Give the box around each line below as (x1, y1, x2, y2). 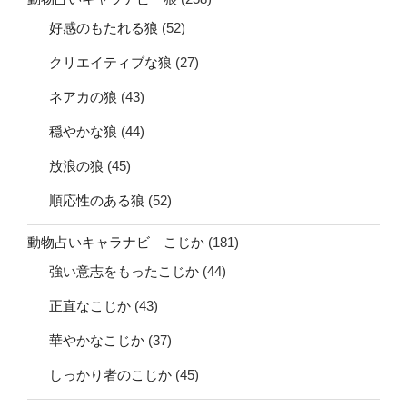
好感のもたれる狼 (49, 19, 158, 35)
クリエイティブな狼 (49, 54, 172, 70)
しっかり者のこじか (49, 366, 172, 382)
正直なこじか (49, 297, 131, 313)
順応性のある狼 (49, 192, 144, 208)
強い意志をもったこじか (49, 263, 199, 279)
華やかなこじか (49, 332, 144, 348)
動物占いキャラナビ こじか (27, 234, 204, 251)
